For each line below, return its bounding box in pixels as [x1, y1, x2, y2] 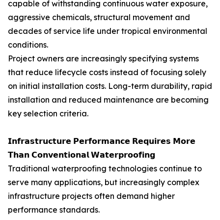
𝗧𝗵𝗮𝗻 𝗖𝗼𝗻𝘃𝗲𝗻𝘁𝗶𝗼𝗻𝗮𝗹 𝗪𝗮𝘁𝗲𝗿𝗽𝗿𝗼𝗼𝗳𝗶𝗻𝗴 [8, 150, 155, 160]
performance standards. [8, 205, 100, 215]
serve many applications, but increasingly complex [8, 177, 199, 188]
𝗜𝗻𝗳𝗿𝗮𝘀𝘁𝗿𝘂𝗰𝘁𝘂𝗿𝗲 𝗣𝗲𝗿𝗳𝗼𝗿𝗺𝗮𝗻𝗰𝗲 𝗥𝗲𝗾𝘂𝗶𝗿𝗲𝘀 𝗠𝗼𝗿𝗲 [8, 136, 195, 146]
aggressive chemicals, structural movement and [8, 12, 190, 23]
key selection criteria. [8, 109, 88, 119]
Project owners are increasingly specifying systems [8, 54, 199, 64]
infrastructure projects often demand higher [8, 191, 175, 201]
